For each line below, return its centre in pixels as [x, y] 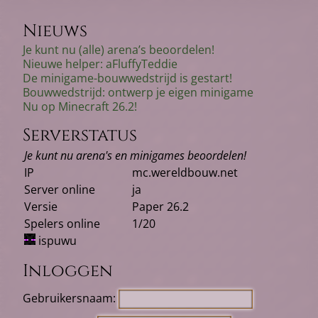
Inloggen [68, 272]
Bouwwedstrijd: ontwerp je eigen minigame [138, 93]
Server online [60, 190]
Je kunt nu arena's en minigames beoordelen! [135, 156]
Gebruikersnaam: [69, 298]
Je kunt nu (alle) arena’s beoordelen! [119, 50]
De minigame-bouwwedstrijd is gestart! [127, 78]
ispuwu [56, 241]
